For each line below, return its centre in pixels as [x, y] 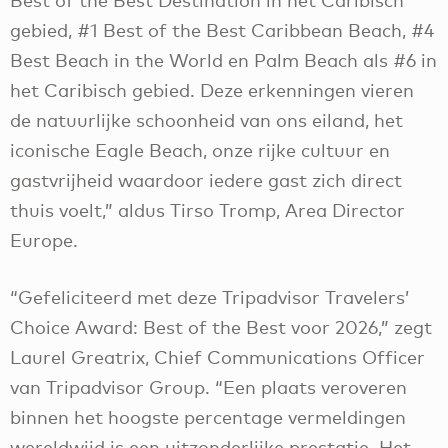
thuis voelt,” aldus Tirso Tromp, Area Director [207, 210]
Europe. [46, 240]
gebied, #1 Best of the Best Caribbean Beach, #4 [222, 30]
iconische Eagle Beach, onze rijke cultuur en [200, 150]
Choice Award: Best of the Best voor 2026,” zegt [221, 326]
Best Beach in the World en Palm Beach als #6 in [223, 60]
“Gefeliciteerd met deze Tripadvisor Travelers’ [209, 296]
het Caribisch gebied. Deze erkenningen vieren [212, 90]
